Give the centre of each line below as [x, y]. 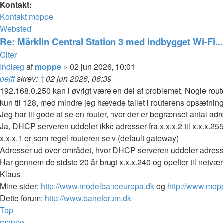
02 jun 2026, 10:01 [103, 66]
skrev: [27, 78]
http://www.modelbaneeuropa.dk [98, 186]
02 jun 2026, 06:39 [79, 78]
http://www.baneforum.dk [88, 198]
